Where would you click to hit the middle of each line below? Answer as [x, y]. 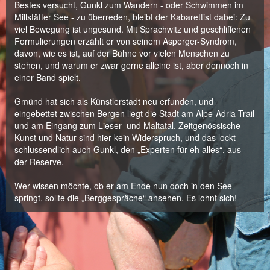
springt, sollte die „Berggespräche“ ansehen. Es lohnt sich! [126, 198]
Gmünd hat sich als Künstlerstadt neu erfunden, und [114, 101]
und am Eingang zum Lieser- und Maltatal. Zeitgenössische [127, 125]
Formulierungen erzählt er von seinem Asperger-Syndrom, [126, 41]
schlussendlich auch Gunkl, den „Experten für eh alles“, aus [128, 149]
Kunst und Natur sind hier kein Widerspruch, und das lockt [125, 137]
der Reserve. [39, 162]
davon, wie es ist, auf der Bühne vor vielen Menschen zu [122, 53]
